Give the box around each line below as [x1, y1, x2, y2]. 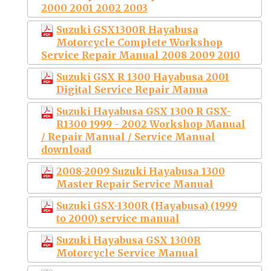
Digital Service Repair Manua [56, 83, 208, 96]
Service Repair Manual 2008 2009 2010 [41, 48, 240, 61]
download [41, 143, 91, 155]
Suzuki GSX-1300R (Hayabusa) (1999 [56, 199, 237, 212]
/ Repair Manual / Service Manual [41, 130, 215, 143]
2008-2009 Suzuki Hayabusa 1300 [56, 165, 225, 177]
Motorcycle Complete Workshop [56, 36, 223, 48]
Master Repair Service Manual [56, 177, 214, 190]
